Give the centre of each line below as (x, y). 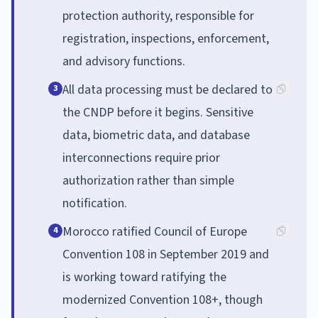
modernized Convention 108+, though (163, 300)
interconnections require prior (141, 158)
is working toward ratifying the (144, 277)
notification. (95, 203)
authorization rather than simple (148, 180)
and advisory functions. (124, 61)
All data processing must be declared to (168, 89)
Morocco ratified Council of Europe (155, 231)
